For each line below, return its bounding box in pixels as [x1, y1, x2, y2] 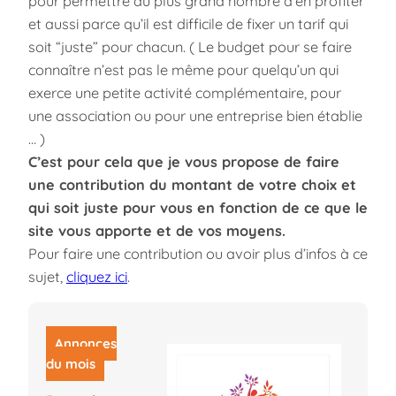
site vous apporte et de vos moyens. [28, 222, 286, 240]
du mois [46, 355, 95, 373]
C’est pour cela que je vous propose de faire [28, 153, 339, 171]
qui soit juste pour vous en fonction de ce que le [28, 199, 368, 217]
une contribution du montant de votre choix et [28, 176, 356, 194]
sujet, [28, 268, 66, 286]
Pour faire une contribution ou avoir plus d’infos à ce [28, 245, 368, 263]
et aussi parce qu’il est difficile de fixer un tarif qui [28, 15, 348, 34]
